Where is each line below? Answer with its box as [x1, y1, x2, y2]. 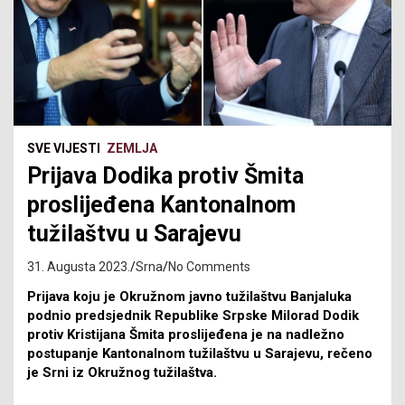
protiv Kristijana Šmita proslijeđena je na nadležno [27, 325, 344, 343]
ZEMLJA [107, 140, 157, 155]
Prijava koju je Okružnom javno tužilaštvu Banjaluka [27, 287, 352, 305]
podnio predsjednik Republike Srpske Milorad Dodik [27, 306, 359, 324]
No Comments [168, 259, 250, 274]
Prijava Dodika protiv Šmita [27, 162, 304, 189]
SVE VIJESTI [27, 140, 100, 155]
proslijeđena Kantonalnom [27, 191, 296, 218]
